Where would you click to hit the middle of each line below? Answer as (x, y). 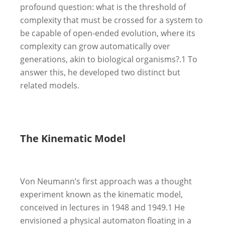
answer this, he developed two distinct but (100, 72)
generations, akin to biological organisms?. (101, 59)
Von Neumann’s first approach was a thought (106, 181)
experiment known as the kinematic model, (101, 194)
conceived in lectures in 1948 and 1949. (94, 207)
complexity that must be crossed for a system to (111, 20)
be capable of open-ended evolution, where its (108, 33)
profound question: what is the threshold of (103, 7)
